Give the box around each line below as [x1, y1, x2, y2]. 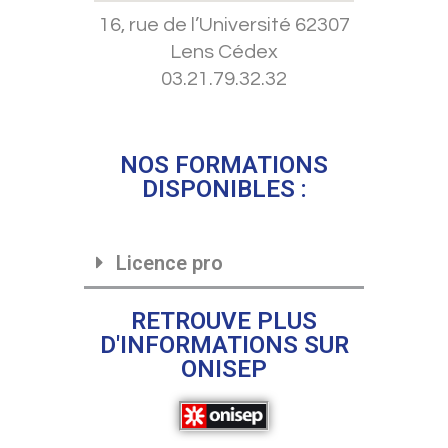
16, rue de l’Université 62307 [98, 14, 350, 35]
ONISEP [181, 354, 267, 383]
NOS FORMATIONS [120, 150, 328, 179]
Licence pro [116, 250, 223, 275]
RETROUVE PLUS [131, 306, 317, 335]
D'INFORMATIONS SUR [99, 330, 349, 359]
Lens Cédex [170, 41, 278, 62]
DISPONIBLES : [141, 174, 307, 203]
